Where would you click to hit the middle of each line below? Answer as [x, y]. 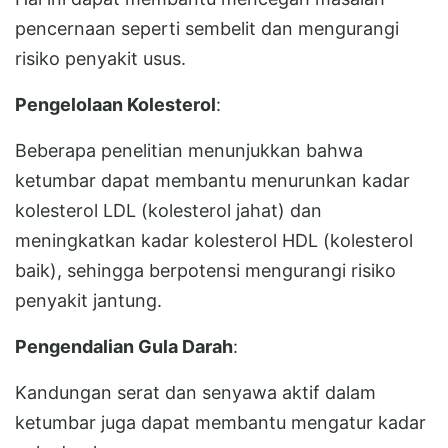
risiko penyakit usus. [100, 58]
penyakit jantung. [88, 300]
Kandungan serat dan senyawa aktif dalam [195, 392]
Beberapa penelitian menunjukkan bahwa [189, 150]
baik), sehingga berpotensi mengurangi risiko [205, 270]
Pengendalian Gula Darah [124, 346]
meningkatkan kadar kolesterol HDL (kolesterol [214, 240]
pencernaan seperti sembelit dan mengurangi [207, 28]
